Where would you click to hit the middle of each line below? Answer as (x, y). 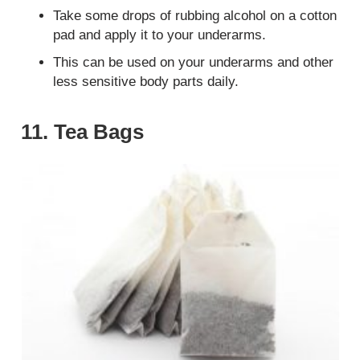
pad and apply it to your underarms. (160, 35)
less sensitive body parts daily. (146, 81)
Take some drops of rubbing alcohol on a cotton (195, 15)
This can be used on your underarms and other (194, 62)
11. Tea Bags (83, 131)
